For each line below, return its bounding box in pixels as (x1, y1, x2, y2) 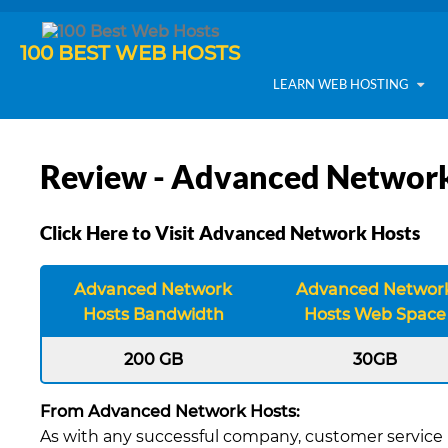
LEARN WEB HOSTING (273, 76, 413, 92)
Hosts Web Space (304, 304, 446, 324)
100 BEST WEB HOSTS (20, 41, 240, 65)
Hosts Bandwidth (82, 304, 224, 324)
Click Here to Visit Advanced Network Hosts (40, 221, 420, 244)
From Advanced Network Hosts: (40, 401, 300, 421)
